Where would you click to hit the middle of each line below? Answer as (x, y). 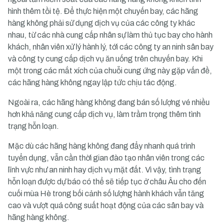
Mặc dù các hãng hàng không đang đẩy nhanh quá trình (102, 146)
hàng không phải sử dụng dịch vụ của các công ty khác (102, 23)
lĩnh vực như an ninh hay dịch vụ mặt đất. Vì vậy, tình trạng (105, 170)
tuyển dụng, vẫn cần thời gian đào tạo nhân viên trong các (106, 158)
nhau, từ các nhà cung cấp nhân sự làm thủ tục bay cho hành (110, 35)
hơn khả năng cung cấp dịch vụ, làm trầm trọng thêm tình (104, 114)
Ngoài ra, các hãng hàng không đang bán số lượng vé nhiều (109, 102)
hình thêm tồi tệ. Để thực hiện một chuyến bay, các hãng (103, 11)
